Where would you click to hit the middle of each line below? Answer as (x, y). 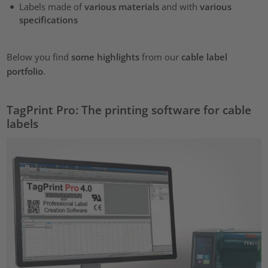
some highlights (106, 57)
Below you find (39, 57)
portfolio (25, 71)
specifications (48, 20)
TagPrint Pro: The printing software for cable (129, 110)
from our (161, 57)
